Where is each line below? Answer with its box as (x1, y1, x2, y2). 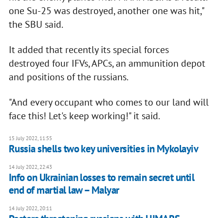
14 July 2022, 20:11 (8, 205, 52, 212)
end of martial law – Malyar (8, 183, 119, 197)
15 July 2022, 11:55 (8, 135, 52, 142)
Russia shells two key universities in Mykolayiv (8, 142, 199, 156)
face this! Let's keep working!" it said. (8, 109, 160, 123)
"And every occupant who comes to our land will (8, 96, 209, 109)
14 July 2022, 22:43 (8, 163, 52, 171)
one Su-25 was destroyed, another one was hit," (8, 4, 204, 18)
